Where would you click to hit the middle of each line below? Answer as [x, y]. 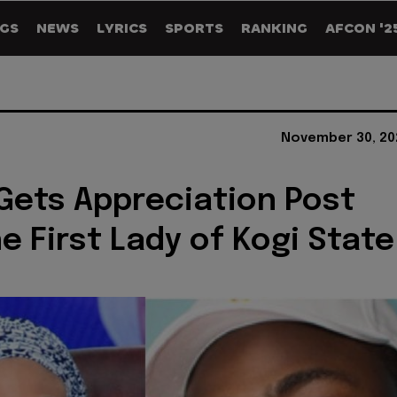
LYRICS [122, 28]
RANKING [274, 28]
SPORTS [194, 28]
